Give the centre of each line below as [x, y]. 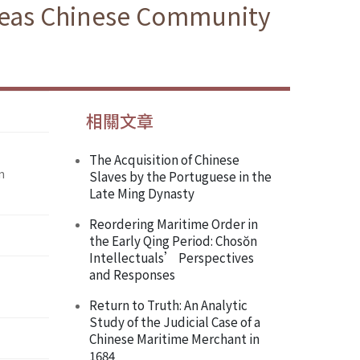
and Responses [132, 274]
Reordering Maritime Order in [174, 224]
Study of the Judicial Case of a [175, 322]
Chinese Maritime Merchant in [174, 339]
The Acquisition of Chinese [164, 160]
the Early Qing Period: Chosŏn [173, 241]
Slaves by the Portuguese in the [180, 176]
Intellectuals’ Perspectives [172, 258]
